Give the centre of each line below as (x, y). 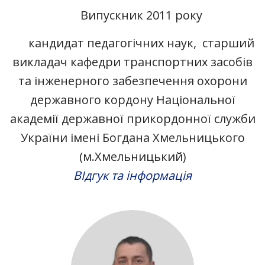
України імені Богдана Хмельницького (132, 138)
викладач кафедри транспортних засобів (132, 62)
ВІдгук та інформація (132, 176)
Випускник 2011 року (141, 15)
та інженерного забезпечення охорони (132, 81)
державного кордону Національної (132, 100)
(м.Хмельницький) (132, 157)
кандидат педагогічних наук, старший (141, 43)
